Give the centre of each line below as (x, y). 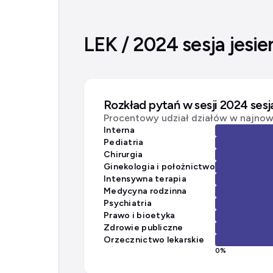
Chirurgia (123, 154)
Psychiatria (128, 203)
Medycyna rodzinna (145, 191)
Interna (119, 130)
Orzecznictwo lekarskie (154, 240)
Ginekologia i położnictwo (159, 167)
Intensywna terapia (145, 179)
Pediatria (124, 142)
